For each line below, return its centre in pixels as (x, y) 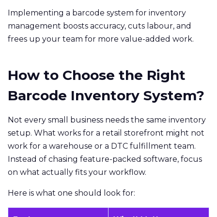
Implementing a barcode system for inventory (97, 13)
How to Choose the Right (97, 75)
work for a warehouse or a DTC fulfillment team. (102, 146)
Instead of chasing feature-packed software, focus (105, 159)
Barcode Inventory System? (106, 95)
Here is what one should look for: (71, 193)
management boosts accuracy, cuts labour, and (100, 26)
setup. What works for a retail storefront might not (106, 133)
